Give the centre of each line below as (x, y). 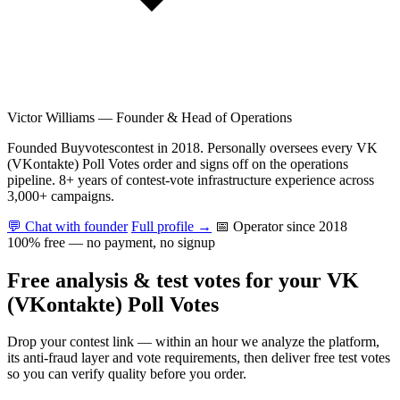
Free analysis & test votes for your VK (183, 280)
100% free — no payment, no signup (111, 242)
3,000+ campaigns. (61, 196)
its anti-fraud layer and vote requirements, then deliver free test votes (199, 358)
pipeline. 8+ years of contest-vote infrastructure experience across (191, 179)
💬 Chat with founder (67, 226)
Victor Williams (51, 117)
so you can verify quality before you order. (127, 374)
